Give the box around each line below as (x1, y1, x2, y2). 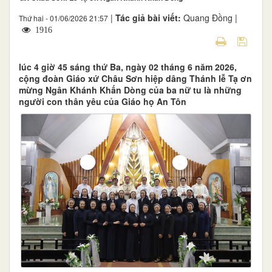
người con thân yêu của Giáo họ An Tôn (19, 95, 186, 107)
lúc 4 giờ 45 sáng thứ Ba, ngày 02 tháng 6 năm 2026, (19, 60, 237, 73)
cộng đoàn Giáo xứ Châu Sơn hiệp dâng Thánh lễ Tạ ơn (19, 72, 252, 84)
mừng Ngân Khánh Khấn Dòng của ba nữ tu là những (19, 83, 242, 96)
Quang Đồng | (183, 11, 237, 24)
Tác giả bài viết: (115, 11, 183, 24)
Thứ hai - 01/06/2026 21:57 (19, 12, 108, 23)
